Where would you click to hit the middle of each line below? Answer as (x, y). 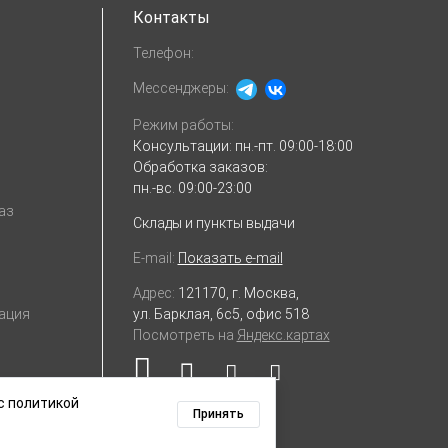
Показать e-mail (230, 257)
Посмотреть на (184, 334)
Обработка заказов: (200, 166)
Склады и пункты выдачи (213, 222)
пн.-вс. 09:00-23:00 (192, 187)
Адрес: (153, 292)
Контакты (171, 17)
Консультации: (183, 145)
